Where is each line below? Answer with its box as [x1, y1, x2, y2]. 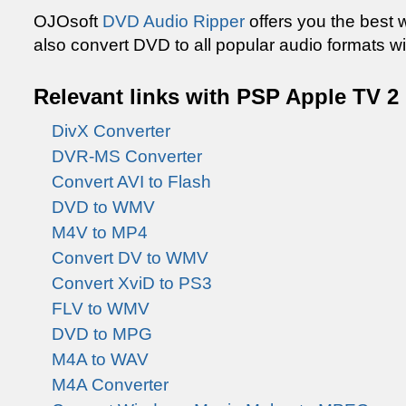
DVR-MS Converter [52, 147, 202, 166]
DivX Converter [52, 121, 170, 140]
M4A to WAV [52, 350, 149, 369]
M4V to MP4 [52, 223, 148, 242]
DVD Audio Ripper [102, 12, 245, 31]
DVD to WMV [52, 198, 155, 217]
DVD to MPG [52, 324, 152, 343]
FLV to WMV [52, 299, 150, 318]
